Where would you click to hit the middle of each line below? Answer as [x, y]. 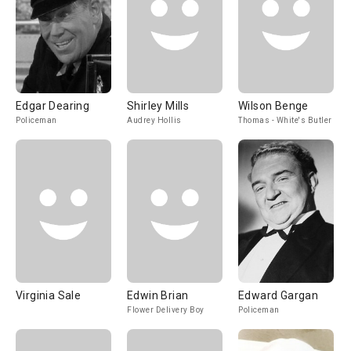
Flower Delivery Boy [166, 310]
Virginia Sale [49, 295]
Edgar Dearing [53, 106]
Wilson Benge [273, 106]
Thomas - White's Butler [285, 120]
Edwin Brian [158, 295]
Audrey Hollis [154, 120]
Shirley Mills [158, 106]
